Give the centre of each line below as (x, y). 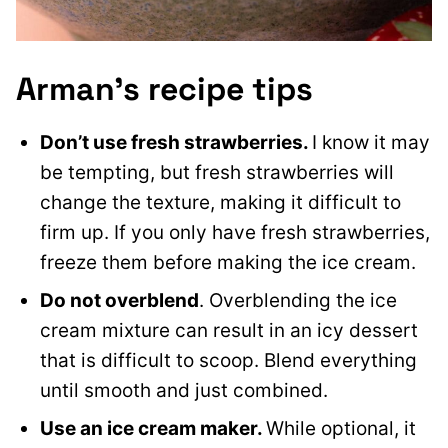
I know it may (371, 142)
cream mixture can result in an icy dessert (229, 330)
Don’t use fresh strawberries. (176, 142)
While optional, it (341, 428)
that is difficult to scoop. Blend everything (228, 360)
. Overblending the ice (298, 300)
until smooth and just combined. (184, 390)
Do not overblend (119, 300)
